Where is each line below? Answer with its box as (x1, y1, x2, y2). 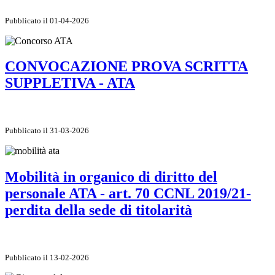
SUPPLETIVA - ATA (5, 75, 135, 91)
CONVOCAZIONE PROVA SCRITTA (5, 58, 248, 75)
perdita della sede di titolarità (5, 202, 192, 219)
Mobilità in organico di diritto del (5, 169, 217, 185)
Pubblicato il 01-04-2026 (5, 15, 89, 25)
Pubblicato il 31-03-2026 (5, 126, 89, 136)
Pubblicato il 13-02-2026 (5, 253, 89, 263)
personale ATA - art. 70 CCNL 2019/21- (5, 185, 251, 202)
